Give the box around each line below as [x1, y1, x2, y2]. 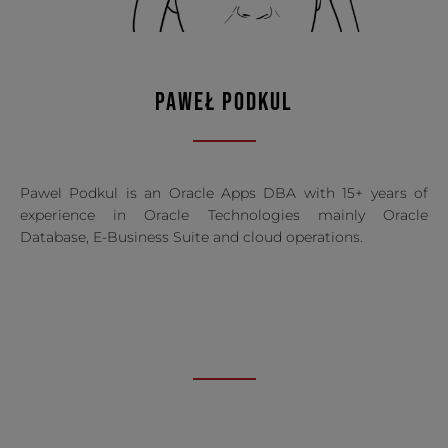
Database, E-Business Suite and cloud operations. [20, 228, 363, 247]
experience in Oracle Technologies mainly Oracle [20, 206, 428, 225]
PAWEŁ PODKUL [155, 87, 293, 119]
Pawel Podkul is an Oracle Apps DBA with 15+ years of [20, 184, 428, 203]
